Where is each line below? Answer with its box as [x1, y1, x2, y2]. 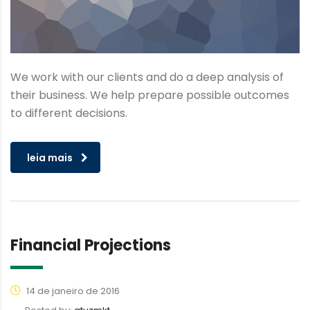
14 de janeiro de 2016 [24, 284, 120, 298]
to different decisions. [10, 104, 127, 121]
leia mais [27, 150, 73, 165]
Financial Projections [10, 234, 171, 256]
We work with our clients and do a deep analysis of [10, 69, 284, 85]
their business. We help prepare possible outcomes [10, 86, 289, 103]
